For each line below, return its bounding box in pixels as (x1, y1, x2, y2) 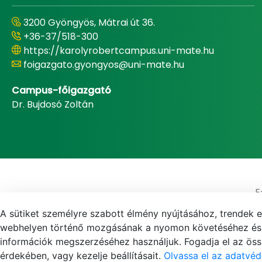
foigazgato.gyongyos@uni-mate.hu (23, 58, 184, 71)
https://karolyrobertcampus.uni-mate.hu (23, 44, 214, 57)
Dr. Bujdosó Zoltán (12, 98, 94, 111)
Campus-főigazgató (12, 84, 111, 97)
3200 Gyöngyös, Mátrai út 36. (23, 16, 155, 29)
